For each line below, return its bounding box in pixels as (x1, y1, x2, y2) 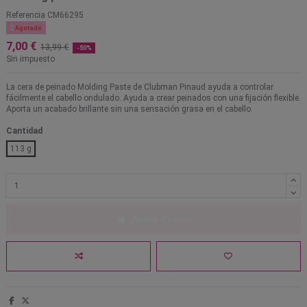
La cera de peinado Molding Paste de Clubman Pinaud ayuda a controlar (6, 82, 273, 93)
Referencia (6, 10, 45, 21)
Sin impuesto (6, 54, 55, 64)
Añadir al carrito (132, 214, 192, 225)
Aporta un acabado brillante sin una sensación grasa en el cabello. (6, 104, 253, 114)
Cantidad (6, 125, 42, 136)
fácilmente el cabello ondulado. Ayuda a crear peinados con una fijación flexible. (6, 93, 301, 103)
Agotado (13, 25, 42, 32)
